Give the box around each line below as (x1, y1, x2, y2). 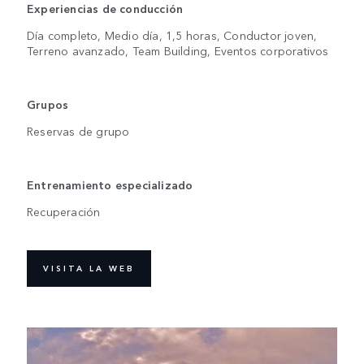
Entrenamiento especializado (27, 175, 193, 193)
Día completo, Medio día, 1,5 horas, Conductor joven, (27, 26, 318, 43)
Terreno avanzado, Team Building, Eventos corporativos (27, 41, 329, 58)
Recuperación (27, 202, 101, 219)
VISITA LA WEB (43, 262, 135, 275)
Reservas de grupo (27, 122, 136, 139)
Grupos (27, 95, 69, 112)
